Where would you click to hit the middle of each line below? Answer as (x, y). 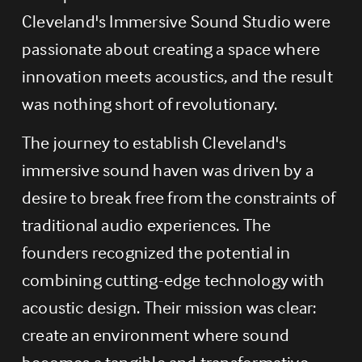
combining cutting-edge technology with (173, 279)
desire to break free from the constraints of (179, 197)
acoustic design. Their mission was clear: (169, 307)
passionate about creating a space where (171, 48)
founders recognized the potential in (156, 252)
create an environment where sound (155, 334)
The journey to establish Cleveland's (154, 142)
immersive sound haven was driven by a (167, 169)
